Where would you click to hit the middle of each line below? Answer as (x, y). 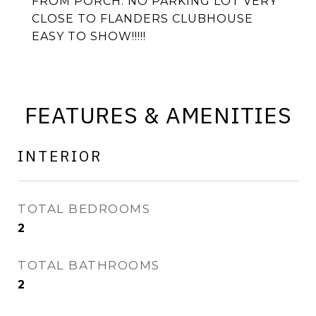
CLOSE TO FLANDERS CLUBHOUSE (142, 19)
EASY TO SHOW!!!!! (89, 36)
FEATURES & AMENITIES (158, 115)
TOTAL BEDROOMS (84, 209)
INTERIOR (60, 156)
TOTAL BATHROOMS (89, 265)
